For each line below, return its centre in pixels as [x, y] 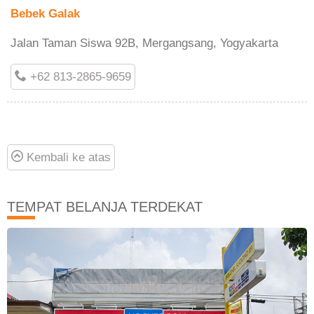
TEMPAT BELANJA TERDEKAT [105, 206]
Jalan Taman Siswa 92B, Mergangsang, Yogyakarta [144, 43]
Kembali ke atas [67, 157]
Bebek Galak [45, 13]
